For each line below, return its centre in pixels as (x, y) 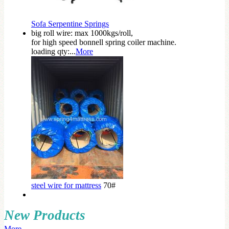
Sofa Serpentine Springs (70, 24)
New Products (45, 215)
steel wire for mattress (66, 185)
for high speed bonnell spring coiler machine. (104, 42)
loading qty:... (53, 51)
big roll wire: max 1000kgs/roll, (82, 33)
